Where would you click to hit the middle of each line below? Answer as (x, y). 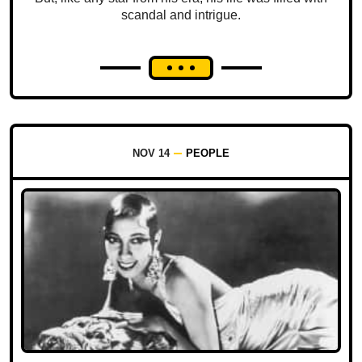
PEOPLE (208, 153)
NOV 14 (151, 153)
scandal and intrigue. (181, 15)
